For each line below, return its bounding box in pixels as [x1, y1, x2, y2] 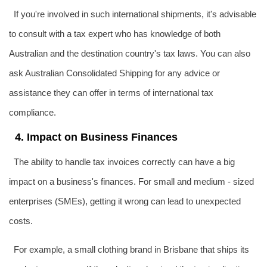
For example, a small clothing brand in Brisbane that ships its [13, 244, 249, 254]
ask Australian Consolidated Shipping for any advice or [9, 67, 220, 78]
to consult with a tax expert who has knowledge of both [9, 28, 221, 39]
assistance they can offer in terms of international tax [9, 87, 213, 98]
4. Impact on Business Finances [15, 131, 178, 143]
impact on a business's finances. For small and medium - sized [9, 176, 254, 187]
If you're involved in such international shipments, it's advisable [13, 8, 256, 19]
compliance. [9, 107, 56, 117]
